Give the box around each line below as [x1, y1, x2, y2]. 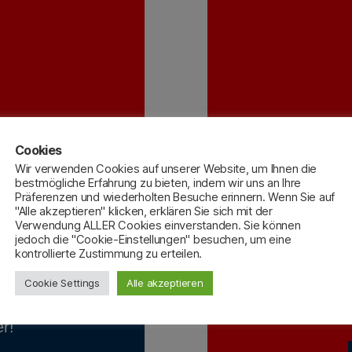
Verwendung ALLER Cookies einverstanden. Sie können [15, 218, 301, 233]
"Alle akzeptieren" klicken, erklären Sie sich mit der [15, 203, 273, 218]
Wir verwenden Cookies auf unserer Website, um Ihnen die [15, 161, 317, 176]
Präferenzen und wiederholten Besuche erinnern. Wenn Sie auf [15, 189, 335, 204]
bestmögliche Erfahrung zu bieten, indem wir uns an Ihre [15, 175, 302, 190]
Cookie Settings [24, 276, 100, 289]
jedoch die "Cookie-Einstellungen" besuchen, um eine [15, 232, 291, 247]
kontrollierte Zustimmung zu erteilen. [15, 246, 203, 261]
